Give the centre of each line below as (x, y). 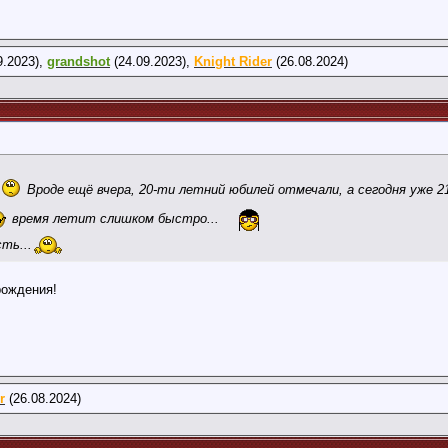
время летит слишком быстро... (115, 219)
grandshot (78, 61)
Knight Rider (233, 61)
